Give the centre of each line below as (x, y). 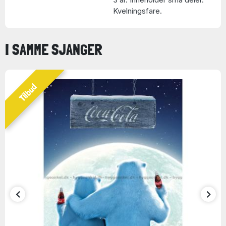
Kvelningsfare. (137, 11)
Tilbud (28, 92)
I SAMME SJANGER (54, 50)
